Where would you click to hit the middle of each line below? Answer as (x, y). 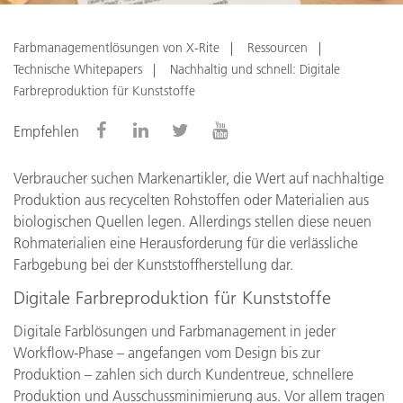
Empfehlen (46, 131)
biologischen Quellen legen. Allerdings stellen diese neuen (193, 221)
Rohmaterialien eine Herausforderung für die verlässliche (186, 243)
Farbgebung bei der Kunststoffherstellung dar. (153, 264)
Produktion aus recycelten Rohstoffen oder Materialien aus (191, 200)
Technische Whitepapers (78, 69)
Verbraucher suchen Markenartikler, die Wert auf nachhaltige (199, 178)
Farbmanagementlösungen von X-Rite (116, 48)
